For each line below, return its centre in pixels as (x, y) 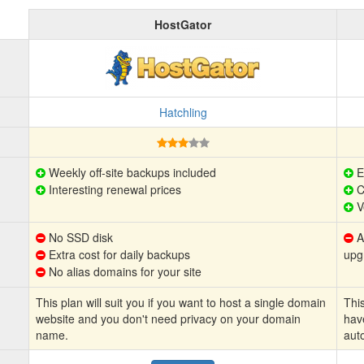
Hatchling (183, 112)
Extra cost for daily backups (118, 254)
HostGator (183, 24)
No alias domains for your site (123, 271)
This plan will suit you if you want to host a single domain (181, 302)
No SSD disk (79, 237)
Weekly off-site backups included (131, 172)
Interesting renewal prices (113, 189)
